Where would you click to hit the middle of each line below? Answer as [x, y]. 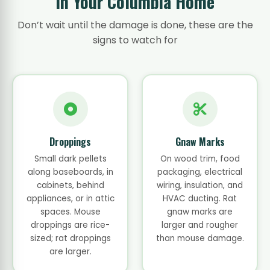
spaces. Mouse [70, 212]
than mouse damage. [200, 238]
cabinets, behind [70, 185]
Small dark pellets [70, 159]
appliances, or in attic [70, 199]
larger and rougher [200, 225]
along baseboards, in [70, 172]
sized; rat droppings [70, 238]
